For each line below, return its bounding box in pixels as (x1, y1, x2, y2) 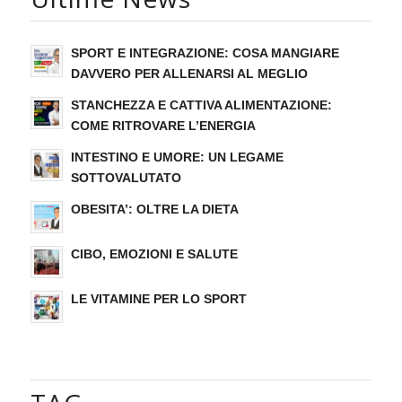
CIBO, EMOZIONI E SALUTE (70, 247, 238, 261)
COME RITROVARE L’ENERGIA (70, 118, 256, 133)
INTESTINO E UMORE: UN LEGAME (70, 150, 284, 164)
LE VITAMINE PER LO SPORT (70, 292, 247, 306)
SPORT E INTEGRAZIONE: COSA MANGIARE (70, 46, 339, 60)
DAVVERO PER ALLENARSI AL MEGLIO (70, 66, 308, 81)
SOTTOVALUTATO (70, 170, 181, 185)
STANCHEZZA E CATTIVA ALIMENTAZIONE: (70, 98, 332, 112)
